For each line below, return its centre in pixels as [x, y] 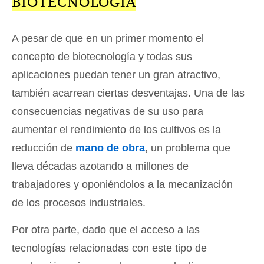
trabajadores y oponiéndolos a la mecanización [122, 185]
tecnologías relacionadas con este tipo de [109, 248]
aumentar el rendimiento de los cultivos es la [116, 130]
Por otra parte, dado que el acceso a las [106, 230]
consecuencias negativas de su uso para [108, 112]
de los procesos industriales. [79, 203]
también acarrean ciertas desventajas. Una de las [128, 93]
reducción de [44, 148]
